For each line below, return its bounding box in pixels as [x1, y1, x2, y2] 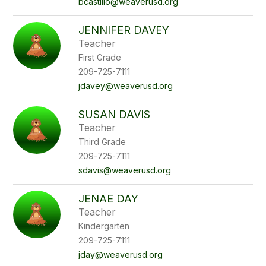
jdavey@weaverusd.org [78, 81, 173, 91]
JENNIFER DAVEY [78, 24, 170, 36]
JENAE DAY [78, 192, 139, 205]
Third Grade [78, 137, 126, 147]
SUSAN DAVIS [78, 108, 151, 121]
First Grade [78, 52, 122, 62]
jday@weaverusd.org [78, 249, 163, 259]
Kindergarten [78, 221, 130, 231]
